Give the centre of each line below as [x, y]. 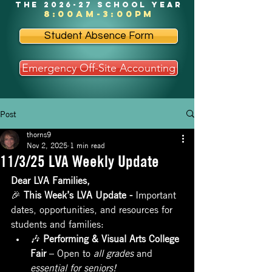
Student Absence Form [99, 36]
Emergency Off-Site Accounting [99, 68]
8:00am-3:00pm [99, 14]
